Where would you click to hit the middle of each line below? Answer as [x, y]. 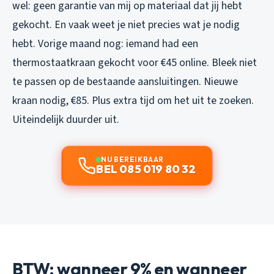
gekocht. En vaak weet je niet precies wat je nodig [126, 25]
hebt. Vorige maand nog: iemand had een [105, 44]
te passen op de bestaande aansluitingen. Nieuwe [125, 82]
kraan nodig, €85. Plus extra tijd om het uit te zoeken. [133, 101]
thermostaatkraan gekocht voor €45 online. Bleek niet [135, 63]
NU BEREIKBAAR [132, 160]
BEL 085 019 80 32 [146, 169]
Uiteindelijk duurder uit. [66, 120]
